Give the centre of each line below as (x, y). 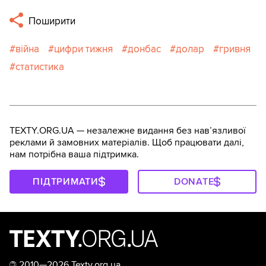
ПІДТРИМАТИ (66, 182)
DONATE (194, 182)
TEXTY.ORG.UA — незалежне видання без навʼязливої (128, 131)
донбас (144, 49)
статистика (40, 67)
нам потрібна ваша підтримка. (74, 155)
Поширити (51, 21)
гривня (235, 49)
